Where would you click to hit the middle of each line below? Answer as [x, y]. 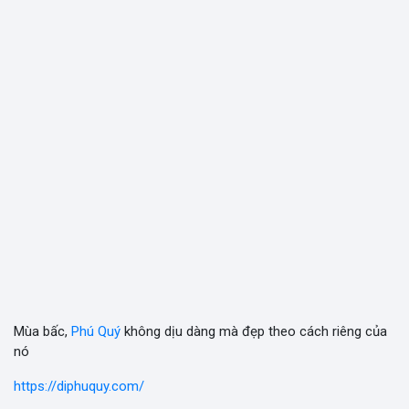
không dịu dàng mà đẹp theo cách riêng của [254, 331]
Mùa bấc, [42, 331]
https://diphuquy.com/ [79, 386]
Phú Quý [96, 331]
